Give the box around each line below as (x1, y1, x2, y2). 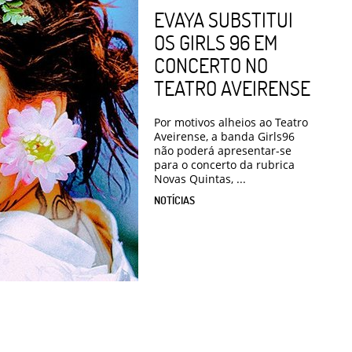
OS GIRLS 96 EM (154, 29, 277, 55)
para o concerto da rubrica (154, 156, 295, 172)
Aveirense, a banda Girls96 (154, 128, 295, 144)
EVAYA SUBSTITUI (154, 6, 293, 32)
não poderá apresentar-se (154, 142, 291, 158)
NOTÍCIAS (154, 192, 195, 207)
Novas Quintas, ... (154, 170, 246, 186)
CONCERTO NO (154, 52, 268, 78)
